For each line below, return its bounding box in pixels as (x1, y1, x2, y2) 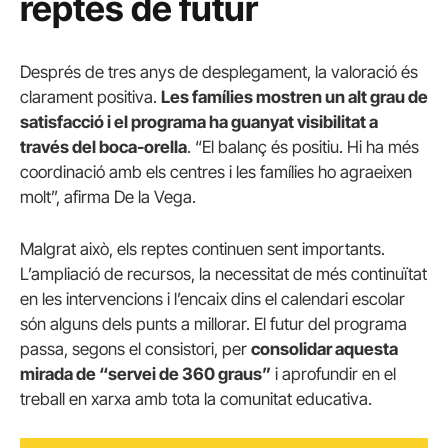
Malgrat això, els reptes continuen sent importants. (20, 238, 385, 259)
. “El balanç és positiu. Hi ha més (187, 137, 419, 158)
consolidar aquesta (251, 338, 398, 359)
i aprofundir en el (271, 363, 396, 384)
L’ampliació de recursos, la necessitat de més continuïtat (20, 263, 427, 284)
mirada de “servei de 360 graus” (20, 363, 271, 384)
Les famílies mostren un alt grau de (161, 87, 428, 108)
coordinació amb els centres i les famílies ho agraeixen (20, 162, 412, 183)
